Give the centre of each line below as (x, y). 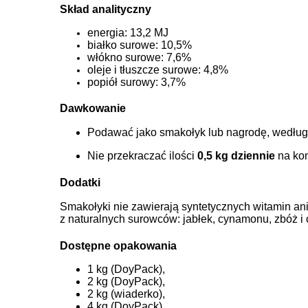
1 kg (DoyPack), (126, 269)
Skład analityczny (106, 10)
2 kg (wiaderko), (126, 294)
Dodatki (80, 183)
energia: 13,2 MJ (128, 33)
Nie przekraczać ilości (142, 156)
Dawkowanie (93, 109)
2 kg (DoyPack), (126, 282)
